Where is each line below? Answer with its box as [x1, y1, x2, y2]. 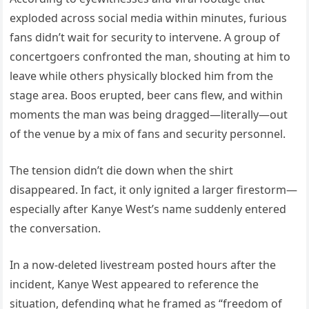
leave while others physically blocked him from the [10, 68, 274, 84]
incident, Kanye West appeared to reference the [10, 277, 259, 292]
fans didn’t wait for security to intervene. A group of [10, 30, 281, 46]
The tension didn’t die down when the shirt [10, 163, 234, 179]
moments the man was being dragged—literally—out [10, 107, 288, 123]
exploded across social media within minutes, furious [10, 10, 288, 26]
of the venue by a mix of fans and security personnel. [10, 126, 286, 142]
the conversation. [10, 221, 101, 237]
